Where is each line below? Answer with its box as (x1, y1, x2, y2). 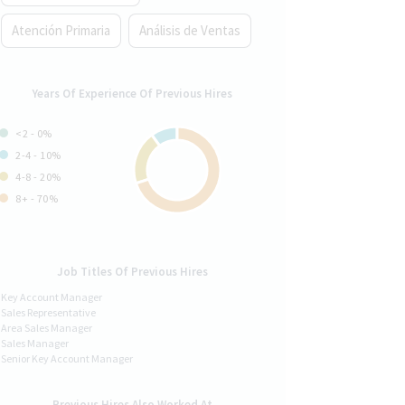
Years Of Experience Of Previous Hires (32, 85, 232, 101)
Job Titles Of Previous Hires (56, 263, 208, 279)
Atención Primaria (12, 21, 110, 39)
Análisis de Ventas (139, 21, 240, 39)
